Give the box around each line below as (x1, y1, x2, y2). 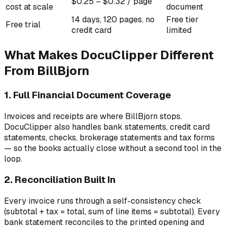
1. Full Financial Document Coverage (4, 88, 171, 101)
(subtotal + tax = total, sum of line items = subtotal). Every (4, 206, 220, 217)
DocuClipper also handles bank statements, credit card (4, 121, 210, 132)
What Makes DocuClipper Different (4, 47, 214, 63)
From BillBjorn (4, 62, 89, 79)
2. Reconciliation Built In (4, 173, 116, 186)
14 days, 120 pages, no (71, 14, 155, 25)
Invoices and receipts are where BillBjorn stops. (4, 110, 182, 122)
